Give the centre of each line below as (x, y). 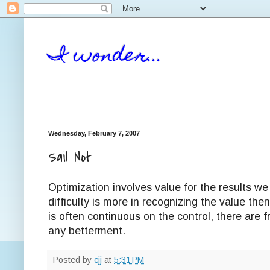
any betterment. (87, 231)
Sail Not (70, 157)
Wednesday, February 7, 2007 (94, 133)
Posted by (74, 259)
